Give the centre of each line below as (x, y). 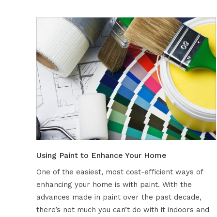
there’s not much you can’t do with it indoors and (123, 210)
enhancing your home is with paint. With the (114, 185)
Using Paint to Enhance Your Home (101, 155)
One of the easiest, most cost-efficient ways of (119, 172)
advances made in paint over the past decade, (119, 197)
